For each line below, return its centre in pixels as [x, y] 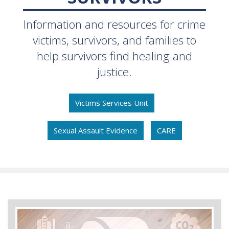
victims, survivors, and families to [114, 40]
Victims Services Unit [111, 103]
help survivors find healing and [114, 56]
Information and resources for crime [114, 24]
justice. [114, 72]
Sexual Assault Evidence [95, 131]
